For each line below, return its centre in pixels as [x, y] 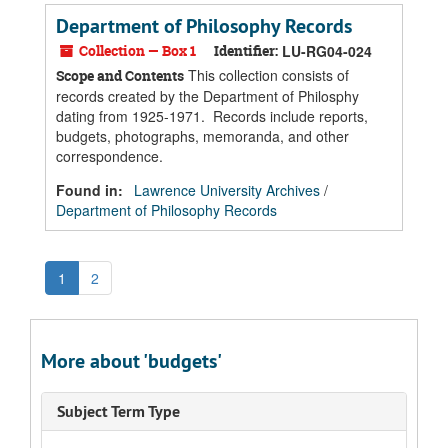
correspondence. [109, 156]
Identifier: [246, 50]
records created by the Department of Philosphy [207, 96]
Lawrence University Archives [227, 190]
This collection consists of [266, 75]
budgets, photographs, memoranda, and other [202, 136]
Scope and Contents [120, 75]
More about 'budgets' [131, 361]
